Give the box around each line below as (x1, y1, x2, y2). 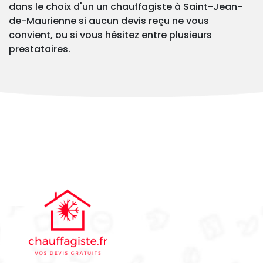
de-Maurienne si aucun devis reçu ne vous (9, 14, 209, 28)
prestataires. (9, 42, 70, 56)
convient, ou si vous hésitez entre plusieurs (9, 28, 212, 42)
